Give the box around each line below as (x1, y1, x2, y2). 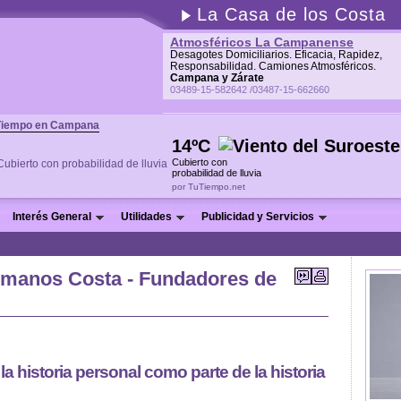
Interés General (13, 210, 91, 224)
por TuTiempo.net (172, 182, 245, 192)
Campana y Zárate (170, 72, 264, 84)
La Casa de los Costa (197, 4, 386, 24)
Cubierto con (172, 157, 227, 167)
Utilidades (121, 210, 172, 224)
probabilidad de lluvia (172, 167, 261, 178)
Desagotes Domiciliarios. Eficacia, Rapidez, (170, 48, 382, 61)
